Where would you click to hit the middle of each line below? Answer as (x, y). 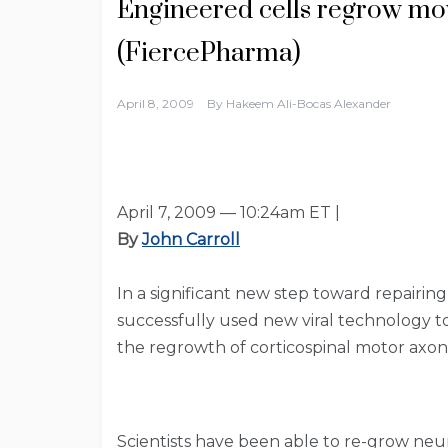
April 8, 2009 (155, 104)
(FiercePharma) (209, 54)
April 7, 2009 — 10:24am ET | (228, 213)
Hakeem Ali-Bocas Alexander (308, 104)
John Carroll (191, 240)
